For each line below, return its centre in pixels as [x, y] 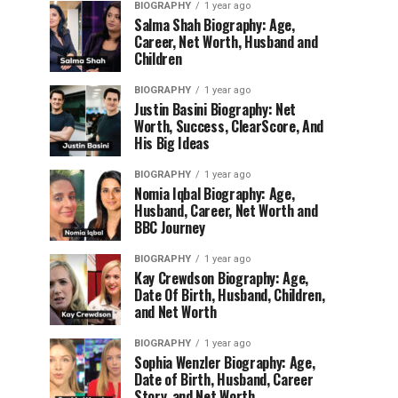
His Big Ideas [172, 143]
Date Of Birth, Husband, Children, [230, 295]
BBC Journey [170, 227]
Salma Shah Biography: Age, [215, 25]
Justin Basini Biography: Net [215, 109]
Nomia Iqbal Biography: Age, [215, 194]
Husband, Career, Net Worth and [226, 211]
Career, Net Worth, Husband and [226, 42]
